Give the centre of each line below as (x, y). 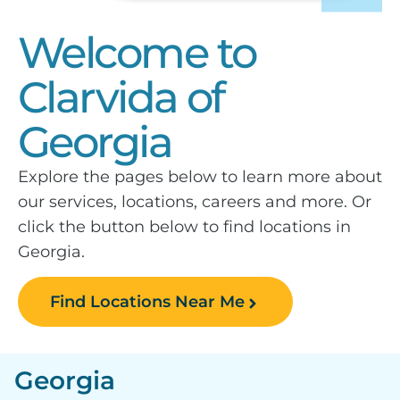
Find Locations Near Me (147, 302)
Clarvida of (121, 97)
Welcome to (137, 52)
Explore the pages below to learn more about (200, 176)
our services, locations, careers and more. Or (195, 201)
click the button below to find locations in (184, 226)
